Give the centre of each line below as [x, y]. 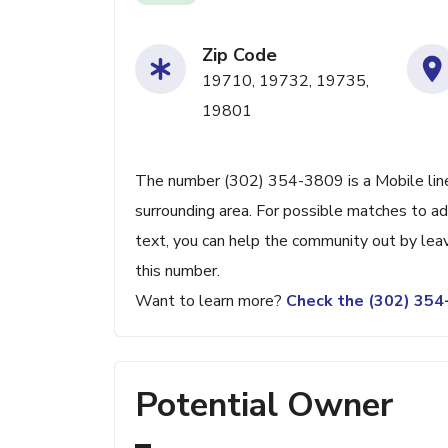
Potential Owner [264, 405]
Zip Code [239, 55]
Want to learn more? [210, 301]
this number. [177, 271]
